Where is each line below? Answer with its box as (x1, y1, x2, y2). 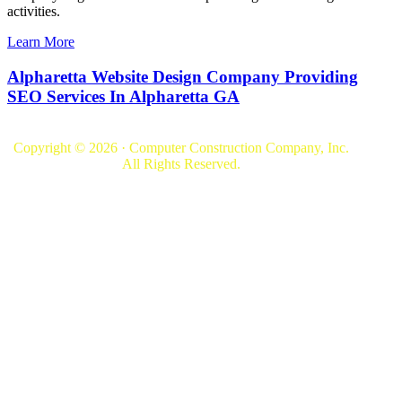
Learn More (7, 34, 74, 50)
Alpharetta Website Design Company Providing (7, 67, 358, 86)
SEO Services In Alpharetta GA (7, 87, 240, 106)
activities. (7, 4, 60, 20)
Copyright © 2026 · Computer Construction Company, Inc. (13, 139, 350, 155)
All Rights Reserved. (122, 155, 241, 171)
